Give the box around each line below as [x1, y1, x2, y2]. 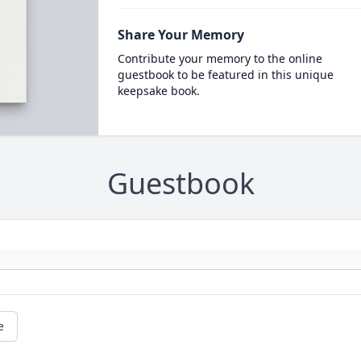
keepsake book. [117, 83, 200, 98]
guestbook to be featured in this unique [117, 67, 334, 82]
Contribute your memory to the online [117, 51, 322, 66]
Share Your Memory [117, 26, 244, 44]
